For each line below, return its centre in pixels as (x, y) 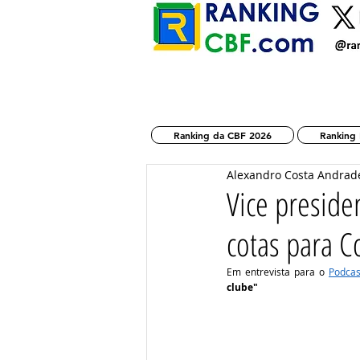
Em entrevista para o (278, 272)
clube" (242, 287)
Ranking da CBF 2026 (223, 135)
